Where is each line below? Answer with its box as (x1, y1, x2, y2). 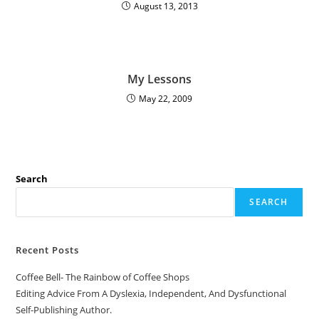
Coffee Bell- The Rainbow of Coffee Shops (16, 271, 190, 283)
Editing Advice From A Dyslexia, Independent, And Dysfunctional (16, 287, 287, 300)
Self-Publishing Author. (16, 303, 113, 316)
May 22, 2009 (139, 93, 192, 105)
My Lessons (127, 71, 192, 87)
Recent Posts (16, 244, 80, 256)
